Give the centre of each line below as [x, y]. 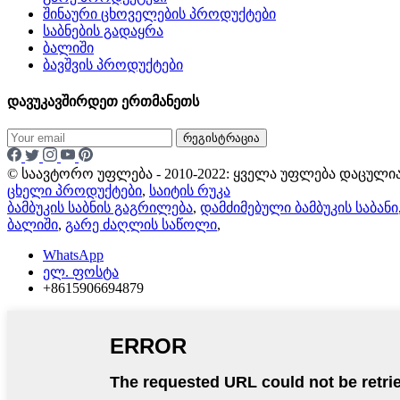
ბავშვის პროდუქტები [113, 65]
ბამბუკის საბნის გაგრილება [100, 207]
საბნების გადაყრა [103, 31]
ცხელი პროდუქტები [75, 190]
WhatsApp [73, 254]
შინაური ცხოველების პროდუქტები [159, 14]
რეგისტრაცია [221, 137]
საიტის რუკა [190, 190]
